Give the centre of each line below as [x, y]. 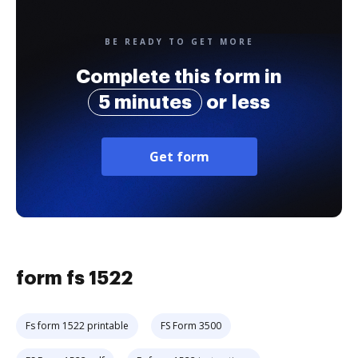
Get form [179, 157]
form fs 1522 [74, 278]
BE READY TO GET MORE [179, 42]
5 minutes [145, 102]
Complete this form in [179, 77]
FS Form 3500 [191, 326]
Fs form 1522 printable [77, 326]
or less [236, 102]
